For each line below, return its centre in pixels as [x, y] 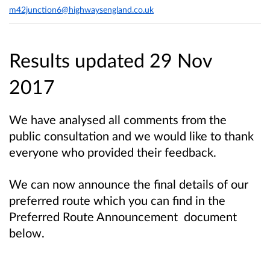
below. [27, 232]
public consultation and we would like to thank [131, 135]
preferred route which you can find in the [117, 200]
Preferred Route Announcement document [123, 216]
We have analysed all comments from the [118, 119]
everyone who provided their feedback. [113, 152]
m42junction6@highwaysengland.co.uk [81, 10]
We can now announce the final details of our [129, 184]
